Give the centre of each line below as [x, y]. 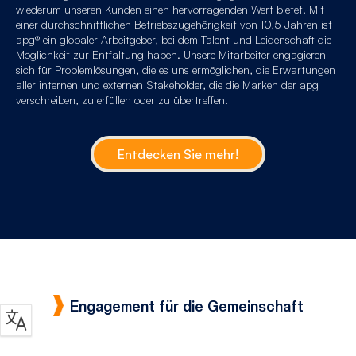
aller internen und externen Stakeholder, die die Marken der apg [167, 84]
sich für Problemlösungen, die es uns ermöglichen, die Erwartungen [176, 69]
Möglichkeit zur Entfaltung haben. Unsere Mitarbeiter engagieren [171, 54]
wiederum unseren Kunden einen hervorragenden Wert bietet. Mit [170, 9]
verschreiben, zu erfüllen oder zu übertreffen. [122, 99]
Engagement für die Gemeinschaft [186, 306]
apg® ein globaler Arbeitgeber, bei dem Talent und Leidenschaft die [174, 39]
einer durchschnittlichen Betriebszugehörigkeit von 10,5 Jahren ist [174, 24]
